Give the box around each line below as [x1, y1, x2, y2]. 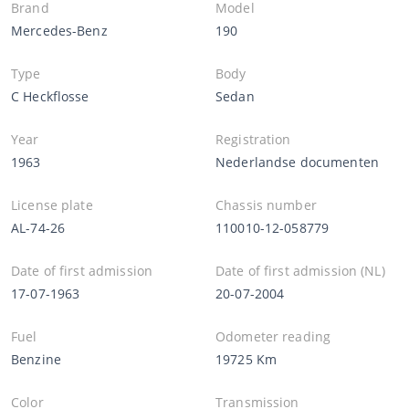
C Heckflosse [11, 87, 89, 105]
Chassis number [215, 195, 317, 214]
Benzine [11, 350, 61, 368]
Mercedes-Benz [11, 21, 108, 39]
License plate [11, 195, 93, 214]
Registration [215, 130, 291, 148]
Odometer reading [215, 327, 331, 345]
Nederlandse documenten [215, 152, 379, 171]
